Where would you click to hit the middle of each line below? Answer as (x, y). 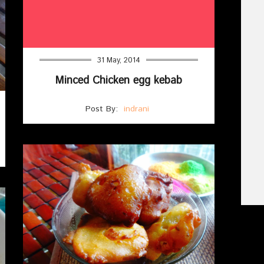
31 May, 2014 (119, 61)
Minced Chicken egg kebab (119, 81)
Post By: (103, 109)
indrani (136, 109)
